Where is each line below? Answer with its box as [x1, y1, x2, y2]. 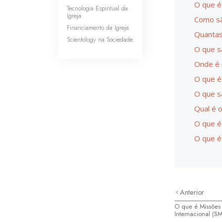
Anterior [180, 187, 205, 197]
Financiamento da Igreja [67, 23, 129, 32]
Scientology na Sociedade [67, 35, 133, 44]
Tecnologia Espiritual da [67, 3, 128, 13]
